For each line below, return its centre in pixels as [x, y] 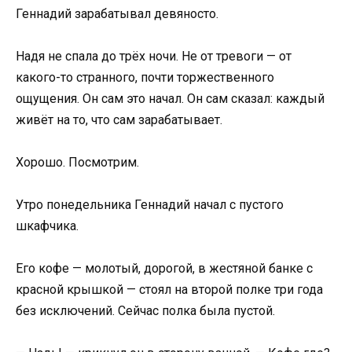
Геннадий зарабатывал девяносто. [117, 13]
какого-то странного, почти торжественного [145, 77]
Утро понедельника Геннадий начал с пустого [150, 205]
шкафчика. [47, 226]
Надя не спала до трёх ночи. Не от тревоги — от [154, 56]
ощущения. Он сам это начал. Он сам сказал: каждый [170, 98]
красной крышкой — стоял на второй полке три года [169, 290]
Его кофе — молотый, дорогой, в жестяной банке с [164, 269]
